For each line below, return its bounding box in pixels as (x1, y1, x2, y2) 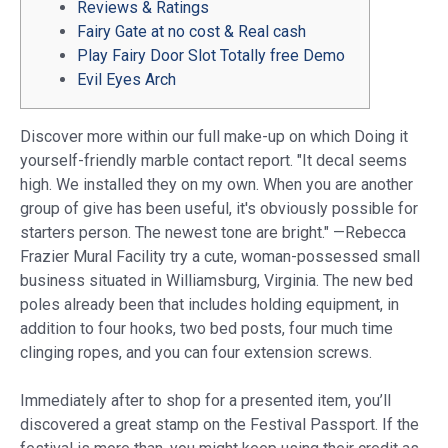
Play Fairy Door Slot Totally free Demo (77, 45, 345, 65)
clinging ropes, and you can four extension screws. (20, 342, 372, 362)
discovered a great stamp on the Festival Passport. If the (20, 414, 419, 434)
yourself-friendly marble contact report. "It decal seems (20, 150, 407, 170)
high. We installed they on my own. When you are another (20, 174, 413, 194)
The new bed (323, 270, 413, 290)
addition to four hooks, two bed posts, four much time (20, 318, 393, 338)
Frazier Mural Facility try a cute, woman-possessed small (20, 246, 420, 266)
